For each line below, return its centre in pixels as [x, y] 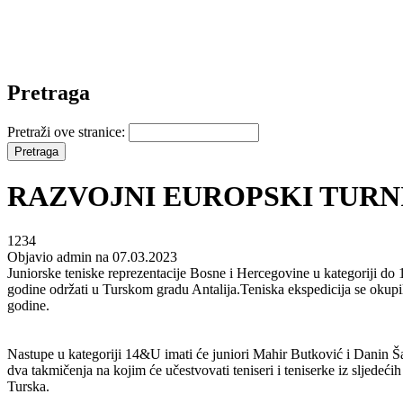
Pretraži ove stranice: [68, 131]
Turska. [28, 386]
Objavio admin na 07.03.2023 [92, 256]
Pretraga [49, 92]
